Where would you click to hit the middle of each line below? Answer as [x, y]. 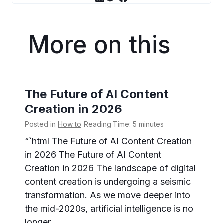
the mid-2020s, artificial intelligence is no [109, 209]
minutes [151, 124]
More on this [99, 45]
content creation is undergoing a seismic [108, 182]
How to [69, 124]
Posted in [41, 124]
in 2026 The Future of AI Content [93, 155]
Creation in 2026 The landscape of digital [110, 168]
